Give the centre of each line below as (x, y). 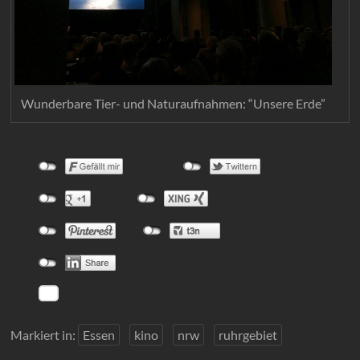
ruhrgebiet (248, 334)
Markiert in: (45, 334)
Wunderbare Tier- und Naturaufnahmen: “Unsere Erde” (174, 103)
